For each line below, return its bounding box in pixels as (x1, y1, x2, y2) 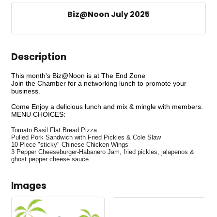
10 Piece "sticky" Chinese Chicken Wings (11, 140, 128, 148)
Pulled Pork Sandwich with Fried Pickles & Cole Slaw (11, 133, 161, 141)
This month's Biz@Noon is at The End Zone (11, 71, 147, 79)
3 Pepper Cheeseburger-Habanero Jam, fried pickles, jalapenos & (11, 148, 194, 155)
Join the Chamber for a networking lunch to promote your (11, 79, 186, 87)
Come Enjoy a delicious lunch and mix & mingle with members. (11, 102, 203, 110)
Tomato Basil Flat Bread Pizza (11, 126, 97, 134)
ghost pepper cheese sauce (11, 155, 91, 163)
